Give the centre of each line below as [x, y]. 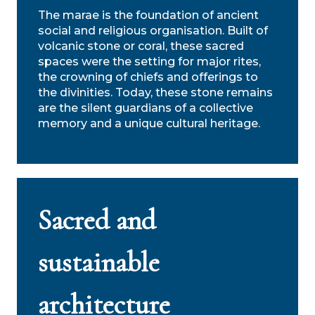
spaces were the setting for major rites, [149, 61]
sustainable [99, 262]
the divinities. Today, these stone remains [155, 92]
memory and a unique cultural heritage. [149, 123]
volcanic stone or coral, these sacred [141, 46]
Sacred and [97, 220]
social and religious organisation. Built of [153, 30]
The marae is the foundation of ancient [148, 15]
